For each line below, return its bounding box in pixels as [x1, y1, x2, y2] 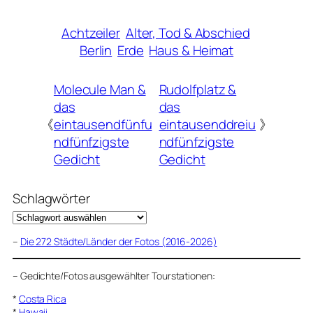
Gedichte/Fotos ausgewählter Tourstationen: [20, 269, 215, 283]
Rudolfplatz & [159, 80, 237, 99]
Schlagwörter [13, 189, 90, 208]
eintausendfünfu [53, 115, 152, 134]
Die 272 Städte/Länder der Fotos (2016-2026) [20, 235, 217, 249]
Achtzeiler [61, 23, 121, 42]
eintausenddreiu [159, 115, 256, 134]
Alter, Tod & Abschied [125, 23, 250, 42]
